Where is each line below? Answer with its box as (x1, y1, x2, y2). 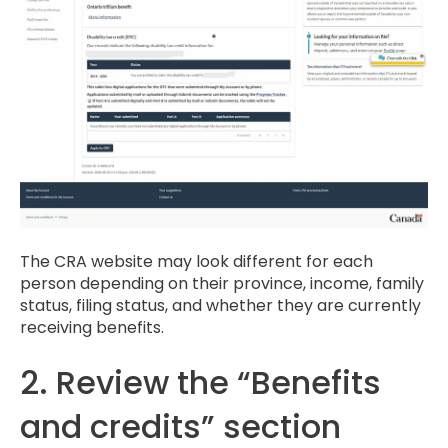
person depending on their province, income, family (20, 271, 424, 295)
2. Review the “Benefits (20, 360, 381, 406)
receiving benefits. (20, 315, 164, 339)
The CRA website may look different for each (20, 249, 373, 273)
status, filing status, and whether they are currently (20, 293, 421, 317)
